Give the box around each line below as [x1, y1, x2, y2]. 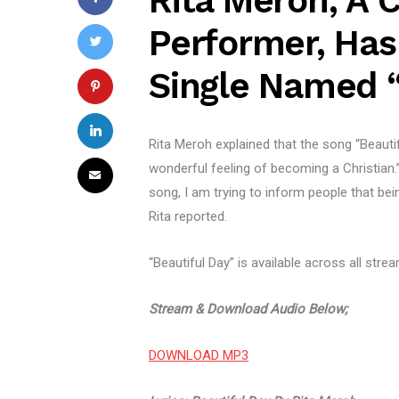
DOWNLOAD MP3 [149, 347, 248, 364]
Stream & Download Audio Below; [149, 301, 351, 318]
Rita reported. [149, 208, 227, 225]
